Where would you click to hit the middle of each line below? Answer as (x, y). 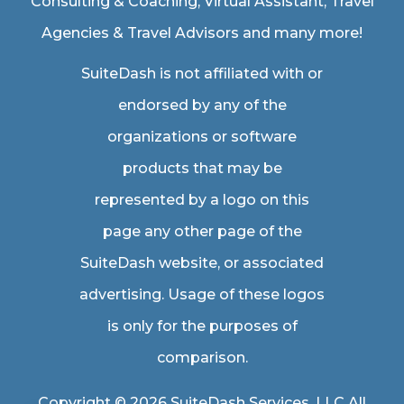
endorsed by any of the (202, 105)
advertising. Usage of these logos (202, 294)
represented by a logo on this (202, 200)
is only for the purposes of (202, 326)
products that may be (202, 168)
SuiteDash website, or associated (202, 263)
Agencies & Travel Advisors (140, 33)
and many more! (301, 33)
